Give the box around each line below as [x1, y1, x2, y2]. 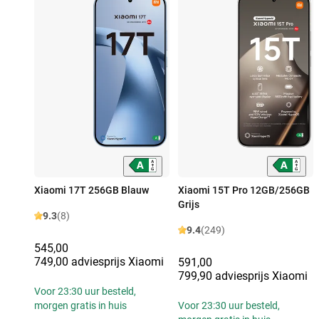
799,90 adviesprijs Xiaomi [178, 268, 308, 283]
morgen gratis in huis [34, 299, 127, 311]
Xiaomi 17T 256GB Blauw [34, 184, 149, 196]
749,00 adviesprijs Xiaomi [34, 254, 164, 268]
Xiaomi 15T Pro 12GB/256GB [178, 184, 310, 196]
